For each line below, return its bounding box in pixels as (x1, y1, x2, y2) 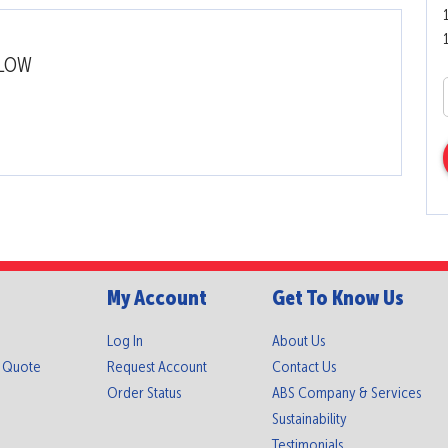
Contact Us (272, 359, 336, 376)
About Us (272, 333, 325, 350)
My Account (106, 288, 207, 310)
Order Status (106, 385, 181, 402)
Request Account (106, 359, 207, 376)
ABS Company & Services (272, 385, 421, 402)
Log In (106, 333, 143, 350)
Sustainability (272, 411, 347, 428)
